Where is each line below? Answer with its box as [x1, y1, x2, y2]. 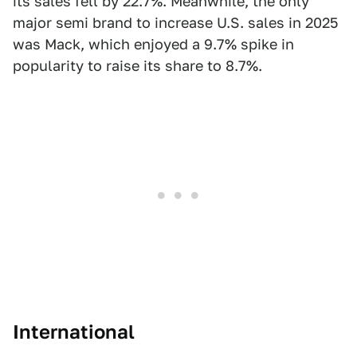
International [13, 320, 135, 344]
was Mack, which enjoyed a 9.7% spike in [13, 36, 294, 53]
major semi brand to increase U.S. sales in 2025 [13, 14, 338, 32]
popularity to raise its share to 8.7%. [13, 57, 262, 75]
